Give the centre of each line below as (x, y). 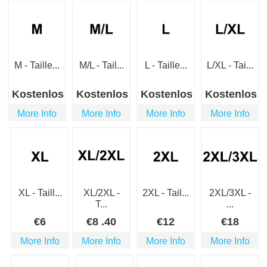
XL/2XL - (101, 193)
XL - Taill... (40, 193)
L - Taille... (166, 66)
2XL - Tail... (166, 193)
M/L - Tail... (101, 66)
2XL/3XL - (230, 193)
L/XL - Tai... (230, 66)
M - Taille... (37, 66)
